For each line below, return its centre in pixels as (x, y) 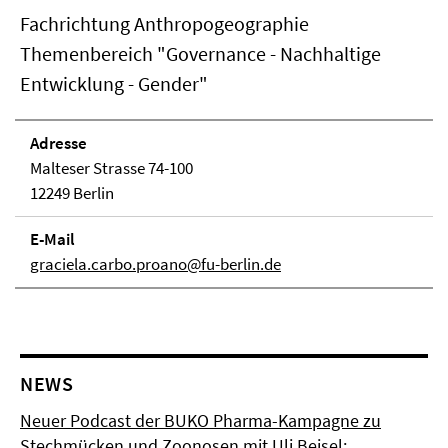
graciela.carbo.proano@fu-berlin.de (155, 264)
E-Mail (52, 239)
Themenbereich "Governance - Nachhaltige (200, 53)
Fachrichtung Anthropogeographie (164, 23)
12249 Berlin (72, 193)
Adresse (58, 143)
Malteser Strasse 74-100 (111, 168)
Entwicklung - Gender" (114, 83)
